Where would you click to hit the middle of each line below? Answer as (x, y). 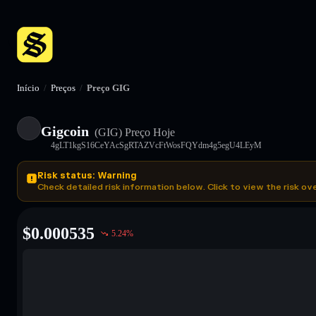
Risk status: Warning (87, 175)
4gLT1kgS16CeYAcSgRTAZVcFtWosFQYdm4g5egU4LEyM (156, 145)
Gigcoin (65, 131)
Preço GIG (108, 88)
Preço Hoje (148, 132)
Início (28, 88)
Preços (63, 88)
